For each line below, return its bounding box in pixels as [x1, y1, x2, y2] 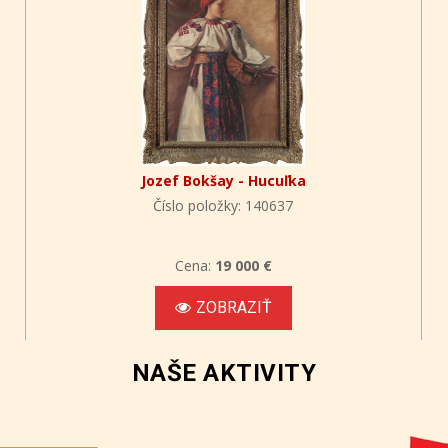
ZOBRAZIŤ [195, 298, 272, 318]
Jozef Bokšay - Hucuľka [140, 171, 306, 191]
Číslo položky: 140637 [153, 196, 294, 216]
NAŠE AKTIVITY [131, 359, 317, 388]
